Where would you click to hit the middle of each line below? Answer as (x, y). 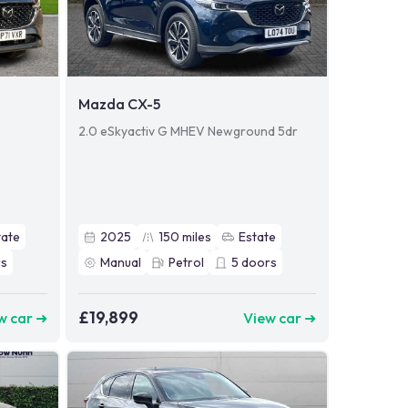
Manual (120, 263)
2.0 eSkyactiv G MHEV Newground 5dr (188, 132)
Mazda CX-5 (119, 104)
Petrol (186, 263)
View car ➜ (279, 317)
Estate (257, 237)
